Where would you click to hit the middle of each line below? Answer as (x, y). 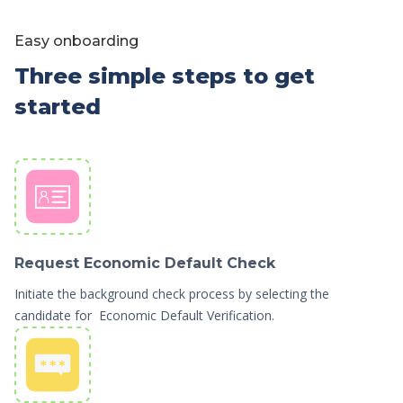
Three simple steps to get (165, 76)
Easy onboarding (76, 41)
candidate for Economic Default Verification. (144, 316)
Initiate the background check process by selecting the (172, 294)
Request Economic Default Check (145, 264)
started (58, 107)
